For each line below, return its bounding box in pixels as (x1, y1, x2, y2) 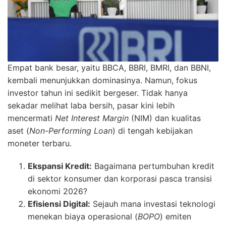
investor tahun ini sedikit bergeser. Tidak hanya (8, 88, 188, 98)
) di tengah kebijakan (112, 126, 193, 136)
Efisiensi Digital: (28, 199, 90, 209)
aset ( (8, 126, 29, 136)
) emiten (160, 211, 191, 222)
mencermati (8, 113, 55, 124)
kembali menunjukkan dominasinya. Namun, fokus (8, 75, 197, 86)
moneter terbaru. (8, 138, 72, 149)
